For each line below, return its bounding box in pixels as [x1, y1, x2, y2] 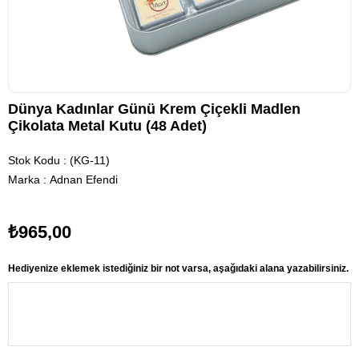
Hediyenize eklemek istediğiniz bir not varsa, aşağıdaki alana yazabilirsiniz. [8, 263, 349, 274]
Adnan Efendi [50, 173, 118, 186]
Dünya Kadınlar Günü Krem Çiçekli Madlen [8, 101, 301, 117]
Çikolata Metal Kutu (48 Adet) [8, 118, 207, 134]
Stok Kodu [8, 154, 60, 167]
